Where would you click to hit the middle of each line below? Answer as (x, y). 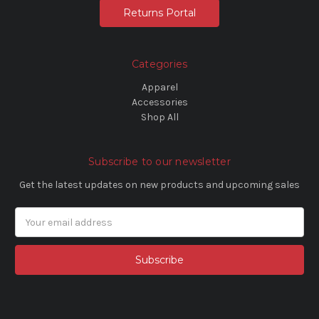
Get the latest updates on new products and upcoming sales (159, 185)
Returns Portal (159, 13)
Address (34, 230)
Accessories (159, 103)
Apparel (159, 88)
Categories (159, 64)
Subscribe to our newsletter (159, 162)
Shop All (159, 117)
